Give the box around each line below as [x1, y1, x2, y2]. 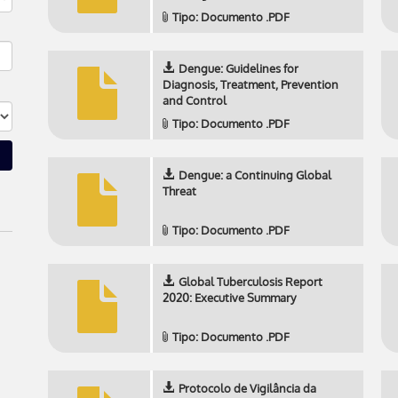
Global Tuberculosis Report [179, 275, 322, 289]
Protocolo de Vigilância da [179, 381, 316, 395]
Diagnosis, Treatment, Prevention [163, 77, 338, 92]
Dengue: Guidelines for [179, 61, 298, 76]
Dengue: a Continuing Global [179, 168, 331, 182]
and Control [163, 93, 227, 107]
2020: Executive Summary [163, 291, 296, 305]
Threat [163, 184, 196, 198]
